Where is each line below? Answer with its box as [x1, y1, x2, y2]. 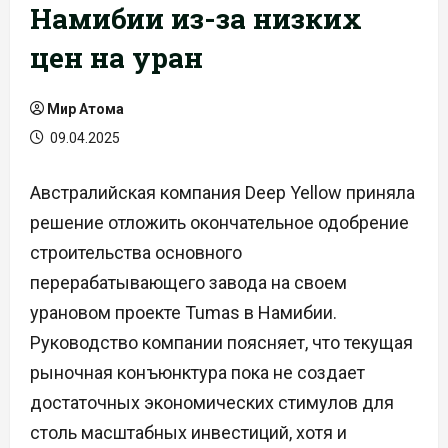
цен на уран [30, 39, 203, 76]
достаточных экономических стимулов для [30, 392, 394, 413]
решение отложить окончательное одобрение [30, 212, 409, 233]
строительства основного [30, 242, 242, 263]
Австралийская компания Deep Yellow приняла [30, 182, 415, 203]
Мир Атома [47, 101, 124, 117]
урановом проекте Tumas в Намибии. [30, 302, 337, 323]
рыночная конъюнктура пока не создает [30, 362, 365, 383]
